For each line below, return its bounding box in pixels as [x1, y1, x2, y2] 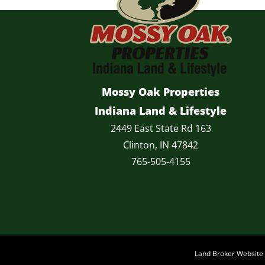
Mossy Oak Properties [102, 85, 220, 99]
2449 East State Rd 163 [110, 122, 211, 135]
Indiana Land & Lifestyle [95, 104, 227, 118]
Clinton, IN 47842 [123, 138, 199, 152]
